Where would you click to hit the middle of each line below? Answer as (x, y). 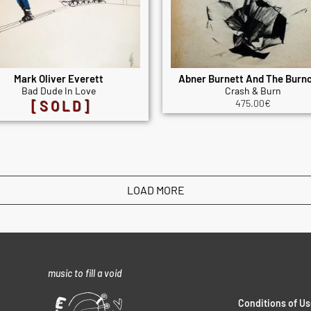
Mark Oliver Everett (58, 79)
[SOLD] (61, 106)
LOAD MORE (155, 190)
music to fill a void (85, 273)
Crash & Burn (253, 91)
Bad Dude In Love (58, 91)
